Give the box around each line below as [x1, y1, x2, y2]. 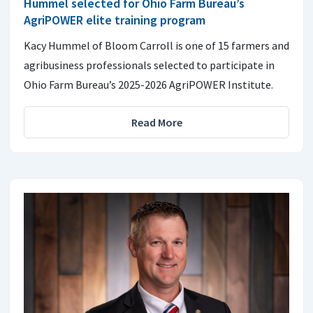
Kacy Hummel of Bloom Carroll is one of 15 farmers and [24, 38, 289, 52]
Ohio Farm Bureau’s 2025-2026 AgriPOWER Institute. [24, 77, 273, 92]
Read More [131, 115, 182, 129]
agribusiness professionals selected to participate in [24, 57, 275, 72]
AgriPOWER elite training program [24, 11, 205, 28]
